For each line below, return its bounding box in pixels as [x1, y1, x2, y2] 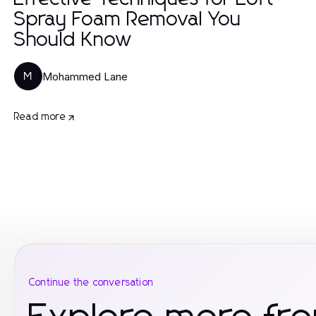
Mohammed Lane [42, 69, 128, 83]
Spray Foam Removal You [14, 10, 242, 30]
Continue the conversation [29, 278, 154, 288]
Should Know [14, 30, 132, 50]
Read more [14, 112, 66, 122]
